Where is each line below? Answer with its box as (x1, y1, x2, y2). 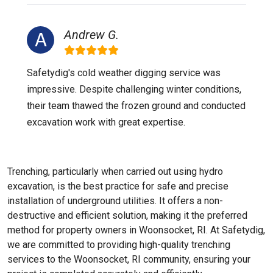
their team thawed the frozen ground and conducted (27, 100, 246, 112)
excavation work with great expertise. (27, 116, 185, 128)
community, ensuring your (141, 253, 250, 265)
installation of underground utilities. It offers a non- (7, 195, 223, 207)
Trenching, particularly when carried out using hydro (7, 166, 223, 177)
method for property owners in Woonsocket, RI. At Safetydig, (7, 224, 265, 236)
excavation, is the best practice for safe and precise (7, 180, 229, 192)
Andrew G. (64, 27, 119, 42)
